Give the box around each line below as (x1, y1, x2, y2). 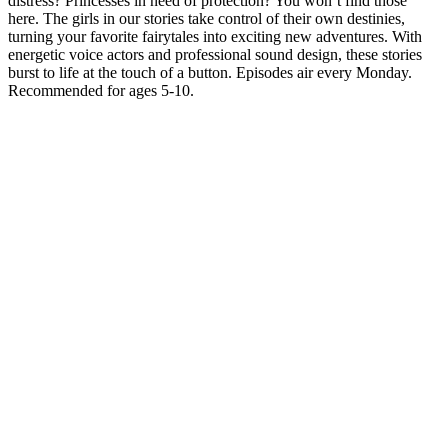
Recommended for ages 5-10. (8, 81, 194, 99)
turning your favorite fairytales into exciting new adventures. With (8, 27, 422, 45)
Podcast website (8, 99, 109, 117)
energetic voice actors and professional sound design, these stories (8, 45, 422, 63)
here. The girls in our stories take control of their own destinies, (8, 9, 405, 27)
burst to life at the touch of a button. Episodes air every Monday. (8, 63, 412, 81)
